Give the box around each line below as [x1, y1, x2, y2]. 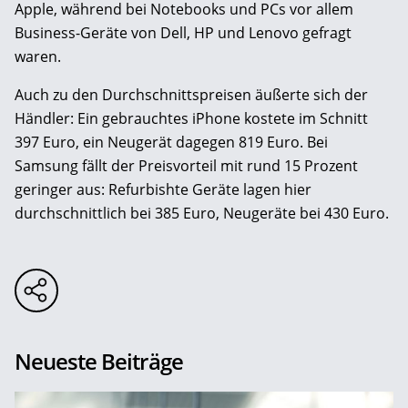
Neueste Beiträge [15, 345, 183, 376]
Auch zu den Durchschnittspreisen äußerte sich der [15, 84, 368, 105]
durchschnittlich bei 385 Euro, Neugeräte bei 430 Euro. [15, 202, 389, 223]
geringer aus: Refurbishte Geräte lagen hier [15, 178, 311, 199]
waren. [15, 46, 61, 66]
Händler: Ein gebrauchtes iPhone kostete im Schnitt [15, 107, 368, 128]
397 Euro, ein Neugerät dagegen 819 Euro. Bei [15, 131, 328, 152]
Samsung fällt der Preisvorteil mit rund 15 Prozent [15, 155, 358, 176]
